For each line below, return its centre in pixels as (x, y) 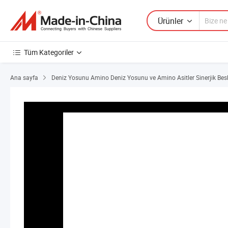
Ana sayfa (24, 77)
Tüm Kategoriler (49, 52)
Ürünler (170, 21)
